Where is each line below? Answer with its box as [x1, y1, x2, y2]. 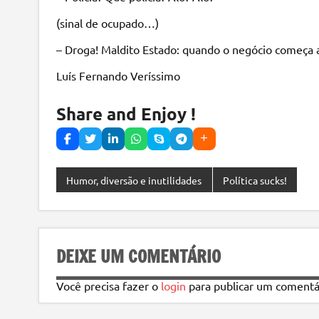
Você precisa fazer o [56, 278, 161, 293]
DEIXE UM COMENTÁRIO [56, 244, 221, 269]
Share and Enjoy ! [56, 102, 196, 125]
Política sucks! [222, 173, 287, 187]
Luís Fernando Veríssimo [56, 68, 180, 83]
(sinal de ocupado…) [56, 15, 159, 30]
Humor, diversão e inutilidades [66, 173, 202, 187]
